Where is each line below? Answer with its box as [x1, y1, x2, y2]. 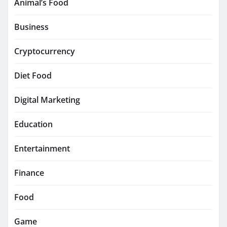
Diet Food [14, 69, 52, 81]
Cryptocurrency [14, 45, 75, 57]
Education [14, 118, 53, 130]
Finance [14, 167, 44, 178]
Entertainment [14, 142, 70, 154]
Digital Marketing [14, 94, 80, 105]
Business [14, 21, 49, 32]
